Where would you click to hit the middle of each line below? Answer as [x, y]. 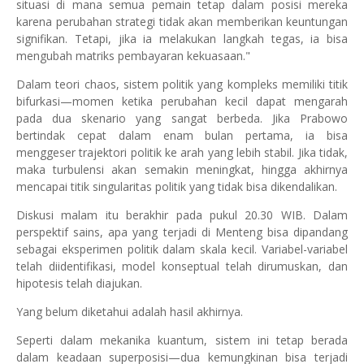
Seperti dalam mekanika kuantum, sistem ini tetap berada [182, 340]
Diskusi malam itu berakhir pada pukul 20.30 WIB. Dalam [182, 214]
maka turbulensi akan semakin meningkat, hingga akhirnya [182, 169]
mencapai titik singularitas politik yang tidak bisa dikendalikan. [177, 186]
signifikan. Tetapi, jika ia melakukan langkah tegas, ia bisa [182, 38]
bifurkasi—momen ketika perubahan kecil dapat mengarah [182, 101]
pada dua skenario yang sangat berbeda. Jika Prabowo [182, 118]
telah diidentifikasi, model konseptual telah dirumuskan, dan [182, 266]
